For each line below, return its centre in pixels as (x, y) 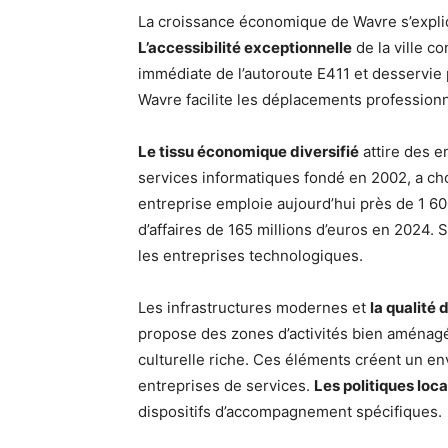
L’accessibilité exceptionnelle (245, 47)
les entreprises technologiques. (250, 255)
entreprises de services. (226, 385)
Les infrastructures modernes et (254, 307)
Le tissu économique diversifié (248, 151)
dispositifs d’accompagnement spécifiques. (290, 411)
